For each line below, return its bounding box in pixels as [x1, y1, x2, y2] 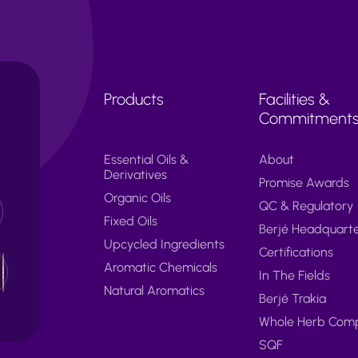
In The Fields [258, 267, 330, 283]
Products [104, 89, 165, 109]
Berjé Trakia [258, 290, 326, 306]
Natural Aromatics [104, 282, 205, 298]
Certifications [258, 244, 333, 260]
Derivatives [104, 166, 168, 182]
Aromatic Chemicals [104, 259, 218, 275]
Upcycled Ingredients [104, 236, 225, 252]
